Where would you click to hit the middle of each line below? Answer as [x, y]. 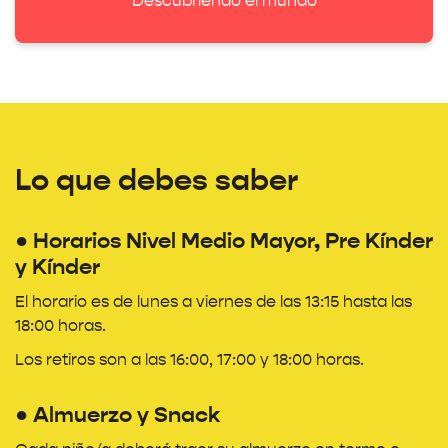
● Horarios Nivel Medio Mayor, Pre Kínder [224, 241]
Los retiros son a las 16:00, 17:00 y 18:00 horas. [189, 360]
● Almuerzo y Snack [117, 415]
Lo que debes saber [156, 180]
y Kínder [57, 267]
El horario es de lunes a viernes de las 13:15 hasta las [213, 302]
